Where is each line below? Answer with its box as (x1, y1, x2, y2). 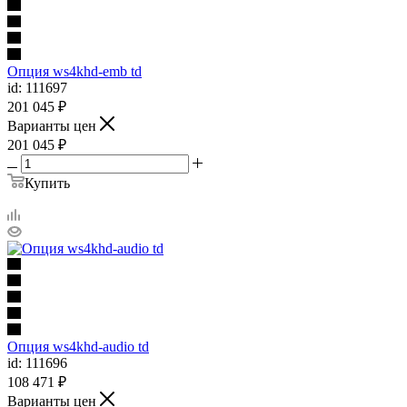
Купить (25, 174, 70, 191)
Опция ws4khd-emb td (7, 63, 142, 79)
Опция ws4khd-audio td (7, 338, 149, 354)
